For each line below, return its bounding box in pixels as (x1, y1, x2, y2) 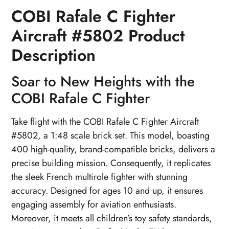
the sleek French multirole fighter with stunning (11, 170, 188, 184)
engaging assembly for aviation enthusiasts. (11, 197, 177, 211)
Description (11, 43, 96, 67)
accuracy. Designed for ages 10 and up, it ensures (11, 184, 203, 197)
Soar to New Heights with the (11, 71, 195, 92)
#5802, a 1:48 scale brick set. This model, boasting (11, 128, 210, 142)
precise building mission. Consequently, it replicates (11, 156, 211, 170)
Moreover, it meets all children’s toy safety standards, (11, 211, 213, 225)
